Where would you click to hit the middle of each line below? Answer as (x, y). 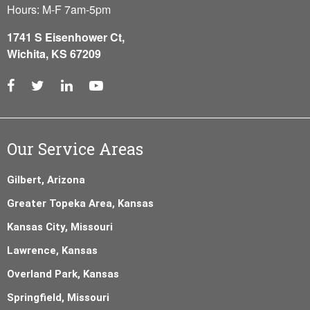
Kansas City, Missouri (60, 227)
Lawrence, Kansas (52, 250)
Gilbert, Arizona (46, 180)
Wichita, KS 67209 (54, 53)
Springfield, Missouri (58, 297)
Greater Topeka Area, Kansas (80, 203)
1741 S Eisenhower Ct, (66, 37)
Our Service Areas (75, 148)
